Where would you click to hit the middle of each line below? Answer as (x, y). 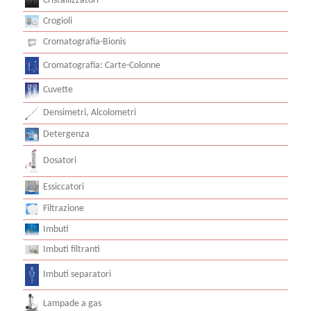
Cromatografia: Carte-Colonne (102, 65)
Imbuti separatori (77, 274)
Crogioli (58, 21)
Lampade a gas (72, 303)
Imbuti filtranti (72, 249)
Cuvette (58, 90)
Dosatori (60, 160)
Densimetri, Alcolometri (90, 112)
